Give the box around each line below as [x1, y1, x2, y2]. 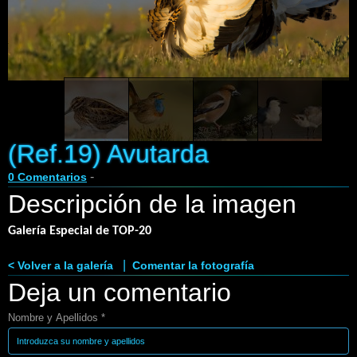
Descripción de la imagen [8, 189, 296, 218]
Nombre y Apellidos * [8, 311, 105, 324]
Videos [28, 131, 62, 144]
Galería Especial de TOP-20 [8, 224, 151, 237]
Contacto [28, 42, 73, 55]
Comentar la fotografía [132, 258, 254, 272]
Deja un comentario [8, 277, 231, 307]
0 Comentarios [8, 170, 87, 183]
